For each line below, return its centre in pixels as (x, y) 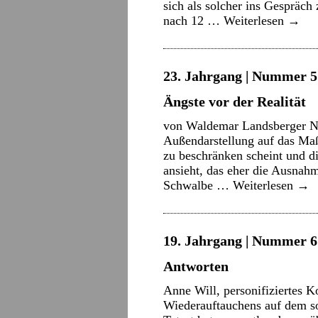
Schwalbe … (198, 185)
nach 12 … (193, 21)
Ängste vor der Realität (235, 102)
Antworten (196, 266)
